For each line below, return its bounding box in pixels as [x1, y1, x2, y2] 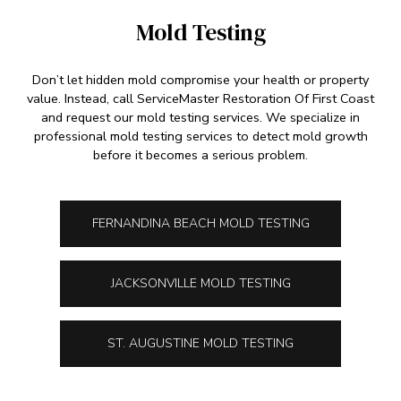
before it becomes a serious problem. [93, 145, 308, 164]
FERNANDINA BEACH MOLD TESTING [91, 214, 310, 232]
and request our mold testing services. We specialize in [41, 107, 360, 126]
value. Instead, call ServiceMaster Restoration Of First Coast [27, 89, 374, 107]
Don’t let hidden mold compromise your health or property [32, 70, 369, 89]
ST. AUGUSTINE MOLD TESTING [107, 334, 294, 352]
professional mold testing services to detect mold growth [33, 126, 368, 145]
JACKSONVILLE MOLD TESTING [110, 274, 291, 292]
